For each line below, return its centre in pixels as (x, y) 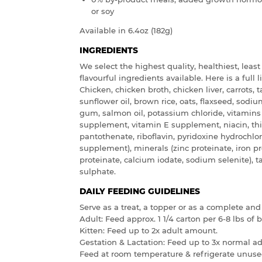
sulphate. (98, 172)
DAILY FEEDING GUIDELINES (140, 192)
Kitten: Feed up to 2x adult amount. (149, 230)
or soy (103, 11)
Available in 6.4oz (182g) (126, 31)
